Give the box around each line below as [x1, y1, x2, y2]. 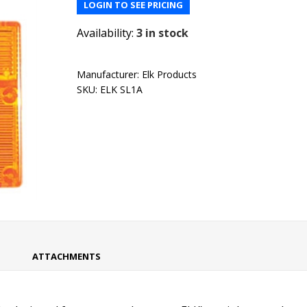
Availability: [77, 25, 134, 40]
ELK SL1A [100, 83, 143, 96]
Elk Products [142, 68, 197, 81]
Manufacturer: [77, 68, 140, 81]
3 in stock [136, 25, 189, 40]
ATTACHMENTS [32, 250, 101, 263]
